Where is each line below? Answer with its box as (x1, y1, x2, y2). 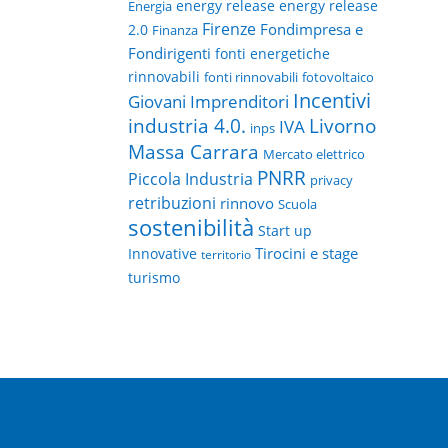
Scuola (278, 195, 318, 214)
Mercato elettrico (263, 146, 366, 164)
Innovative (128, 244, 198, 264)
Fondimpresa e (260, 19, 364, 40)
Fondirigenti (128, 43, 212, 64)
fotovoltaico (302, 68, 375, 87)
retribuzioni (128, 192, 217, 215)
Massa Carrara (128, 139, 260, 165)
